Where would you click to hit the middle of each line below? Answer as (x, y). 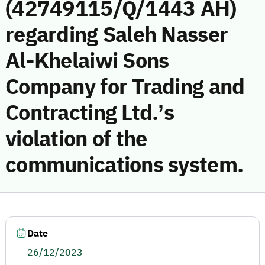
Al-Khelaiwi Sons (87, 61)
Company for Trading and (125, 87)
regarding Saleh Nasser (117, 35)
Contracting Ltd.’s (90, 113)
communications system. (125, 165)
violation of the (76, 139)
